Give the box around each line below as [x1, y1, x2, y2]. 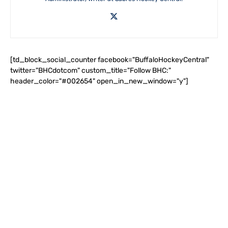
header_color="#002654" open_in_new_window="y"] [10, 77, 188, 85]
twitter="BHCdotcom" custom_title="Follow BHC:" [10, 66, 171, 75]
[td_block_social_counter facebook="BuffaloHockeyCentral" [10, 55, 209, 64]
